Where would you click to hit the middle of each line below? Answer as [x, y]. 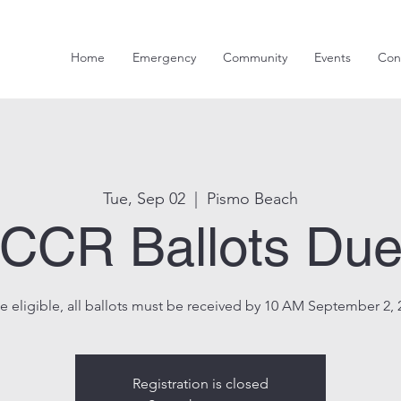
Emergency [164, 57]
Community [255, 57]
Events [333, 57]
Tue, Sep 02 [144, 199]
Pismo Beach [252, 199]
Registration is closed [200, 384]
